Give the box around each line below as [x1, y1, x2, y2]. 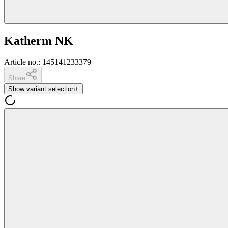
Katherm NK [4, 34, 73, 47]
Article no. [4, 58, 38, 67]
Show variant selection [8, 85, 75, 93]
